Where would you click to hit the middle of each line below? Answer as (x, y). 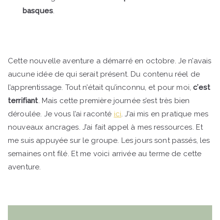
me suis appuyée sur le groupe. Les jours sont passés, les (109, 140)
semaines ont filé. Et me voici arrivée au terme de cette (105, 153)
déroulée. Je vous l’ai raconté (61, 114)
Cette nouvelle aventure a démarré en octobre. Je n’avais (110, 61)
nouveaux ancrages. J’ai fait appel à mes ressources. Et (106, 127)
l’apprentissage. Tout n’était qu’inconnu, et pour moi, (101, 87)
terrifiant (23, 100)
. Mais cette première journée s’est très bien (114, 100)
